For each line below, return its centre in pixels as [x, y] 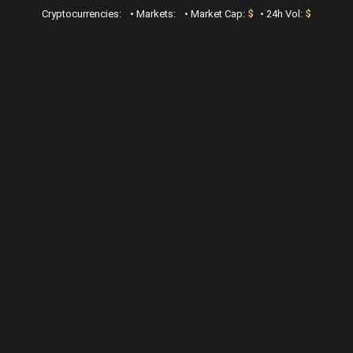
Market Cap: [218, 14]
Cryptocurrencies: [83, 14]
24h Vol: [284, 14]
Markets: [156, 14]
